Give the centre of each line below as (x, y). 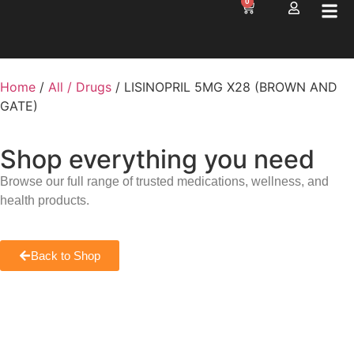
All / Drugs (80, 87)
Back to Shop (66, 256)
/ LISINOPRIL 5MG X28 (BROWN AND (224, 87)
